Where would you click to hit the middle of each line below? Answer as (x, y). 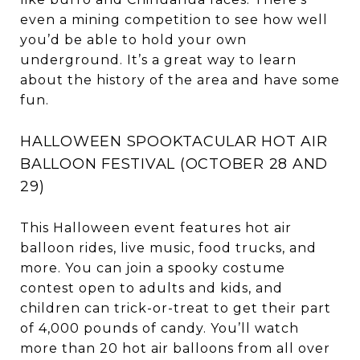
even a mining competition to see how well (174, 20)
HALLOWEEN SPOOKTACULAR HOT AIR (174, 142)
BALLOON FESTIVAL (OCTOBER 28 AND (174, 164)
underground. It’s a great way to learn (158, 60)
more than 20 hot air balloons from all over (175, 349)
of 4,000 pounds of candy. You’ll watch (160, 329)
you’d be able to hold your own (133, 40)
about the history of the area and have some (180, 80)
